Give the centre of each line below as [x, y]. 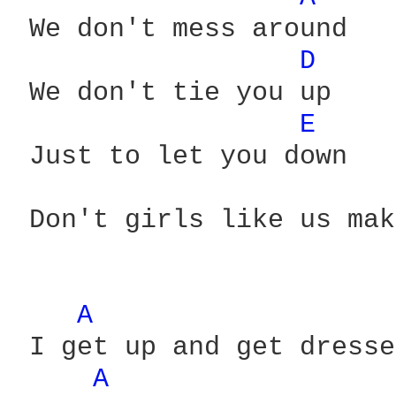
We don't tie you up [172, 93]
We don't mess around [180, 29]
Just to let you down [180, 156]
